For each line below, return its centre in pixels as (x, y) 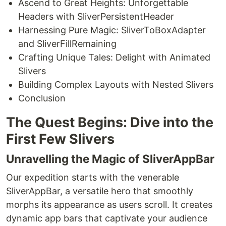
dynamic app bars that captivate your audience (107, 218)
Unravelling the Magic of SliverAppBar (110, 159)
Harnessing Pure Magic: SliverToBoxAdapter (112, 30)
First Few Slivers (60, 139)
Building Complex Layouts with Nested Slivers (116, 85)
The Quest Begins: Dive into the (110, 123)
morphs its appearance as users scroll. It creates (109, 205)
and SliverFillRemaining (67, 44)
